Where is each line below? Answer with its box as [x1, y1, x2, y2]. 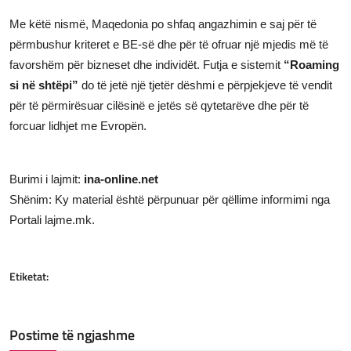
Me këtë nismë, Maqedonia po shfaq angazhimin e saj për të [9, 16, 317, 31]
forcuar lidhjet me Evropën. [9, 118, 147, 132]
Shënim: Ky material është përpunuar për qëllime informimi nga [9, 192, 330, 206]
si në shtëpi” [9, 78, 78, 92]
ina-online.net [84, 172, 158, 186]
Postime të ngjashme [9, 324, 135, 346]
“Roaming [284, 57, 339, 71]
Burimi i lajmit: [9, 172, 84, 186]
